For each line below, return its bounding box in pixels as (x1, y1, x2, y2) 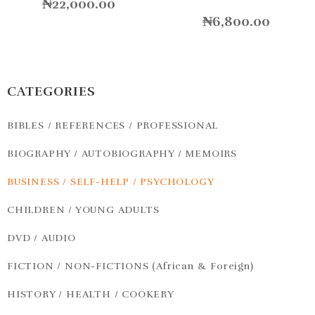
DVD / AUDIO (7, 231, 76, 244)
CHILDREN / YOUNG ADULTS (7, 203, 160, 216)
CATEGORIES (7, 83, 96, 99)
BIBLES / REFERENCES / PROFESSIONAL (7, 119, 219, 131)
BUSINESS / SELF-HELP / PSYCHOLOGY (7, 175, 214, 188)
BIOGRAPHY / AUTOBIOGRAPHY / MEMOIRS (7, 147, 237, 160)
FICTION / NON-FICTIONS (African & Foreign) (7, 259, 254, 272)
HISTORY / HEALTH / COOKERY (7, 288, 174, 300)
